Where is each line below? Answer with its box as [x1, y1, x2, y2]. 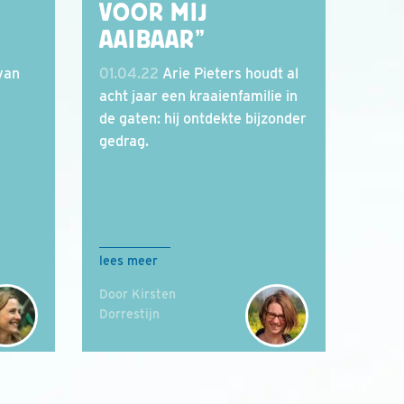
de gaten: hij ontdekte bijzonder [99, 110, 307, 127]
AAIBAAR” [99, 26, 206, 53]
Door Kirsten [99, 287, 176, 301]
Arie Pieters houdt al [159, 65, 298, 82]
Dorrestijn [99, 307, 160, 321]
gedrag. [99, 133, 149, 150]
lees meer [99, 253, 158, 268]
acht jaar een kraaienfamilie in [99, 87, 298, 105]
